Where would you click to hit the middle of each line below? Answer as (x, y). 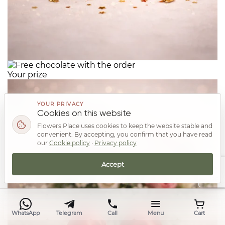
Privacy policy (116, 143)
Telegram (69, 213)
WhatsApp (26, 213)
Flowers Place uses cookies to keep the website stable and (125, 126)
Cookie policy (70, 143)
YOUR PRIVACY (61, 104)
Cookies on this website (84, 114)
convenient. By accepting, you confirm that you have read (125, 134)
